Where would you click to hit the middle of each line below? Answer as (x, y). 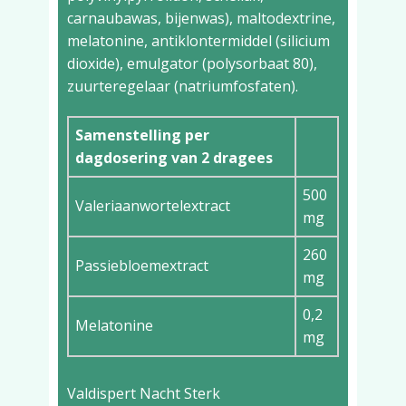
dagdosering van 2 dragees (174, 158)
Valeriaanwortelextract (153, 206)
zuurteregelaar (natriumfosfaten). (183, 86)
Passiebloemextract (142, 266)
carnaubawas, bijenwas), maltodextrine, (201, 18)
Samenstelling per (142, 135)
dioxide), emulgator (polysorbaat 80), (192, 63)
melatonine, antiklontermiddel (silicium (198, 41)
